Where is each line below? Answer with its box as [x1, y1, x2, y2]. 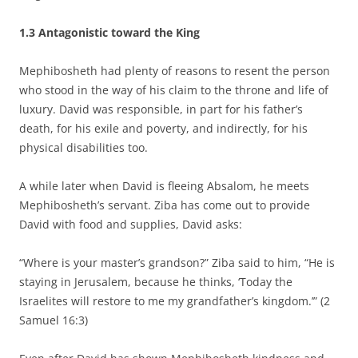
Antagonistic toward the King [38, 24, 200, 40]
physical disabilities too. [19, 139, 148, 155]
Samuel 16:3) [19, 312, 88, 328]
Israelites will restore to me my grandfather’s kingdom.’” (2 [19, 292, 330, 308]
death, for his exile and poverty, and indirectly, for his [19, 120, 308, 136]
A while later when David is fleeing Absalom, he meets [19, 177, 309, 193]
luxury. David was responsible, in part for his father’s [19, 101, 303, 117]
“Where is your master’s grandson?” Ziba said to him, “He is [19, 254, 335, 270]
